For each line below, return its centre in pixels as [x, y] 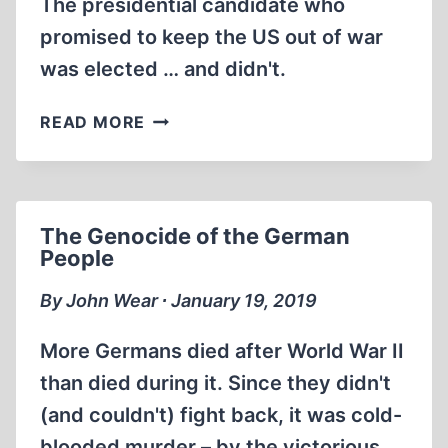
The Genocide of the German [195, 236]
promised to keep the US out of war [211, 37]
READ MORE [93, 122]
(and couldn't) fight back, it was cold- [221, 415]
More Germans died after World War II [222, 351]
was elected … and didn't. [163, 69]
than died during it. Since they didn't [215, 383]
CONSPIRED [195, 141]
